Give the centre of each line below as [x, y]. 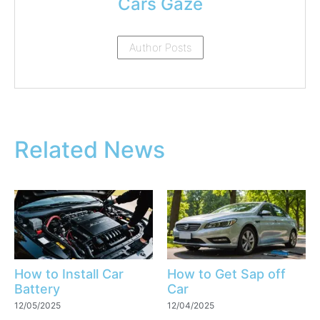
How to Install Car [69, 274]
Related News [90, 150]
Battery [37, 289]
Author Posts [160, 48]
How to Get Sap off [226, 274]
